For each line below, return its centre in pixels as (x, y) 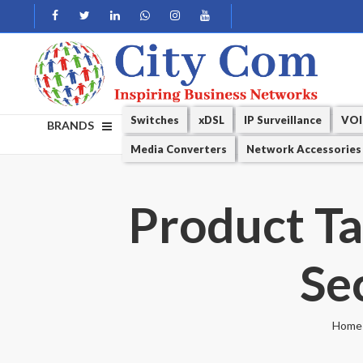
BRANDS (70, 125)
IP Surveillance (283, 120)
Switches (155, 120)
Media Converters (179, 149)
